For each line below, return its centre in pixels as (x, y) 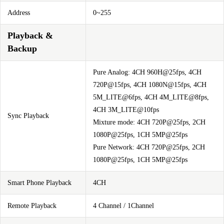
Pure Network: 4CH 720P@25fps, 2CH (149, 147)
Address (19, 13)
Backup (22, 48)
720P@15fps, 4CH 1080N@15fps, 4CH (150, 85)
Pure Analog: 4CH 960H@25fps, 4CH (147, 72)
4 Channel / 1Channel (123, 206)
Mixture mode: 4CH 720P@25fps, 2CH (149, 122)
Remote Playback (32, 206)
